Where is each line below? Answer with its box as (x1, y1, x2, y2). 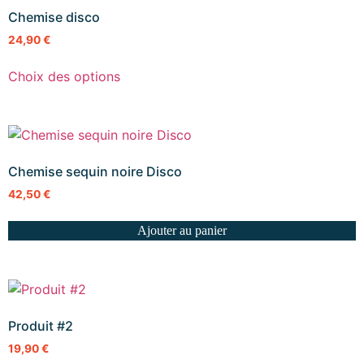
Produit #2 (8, 317, 73, 334)
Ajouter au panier (137, 223, 227, 237)
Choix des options (8, 68, 120, 84)
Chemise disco (8, 9, 100, 26)
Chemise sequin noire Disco (8, 162, 182, 180)
